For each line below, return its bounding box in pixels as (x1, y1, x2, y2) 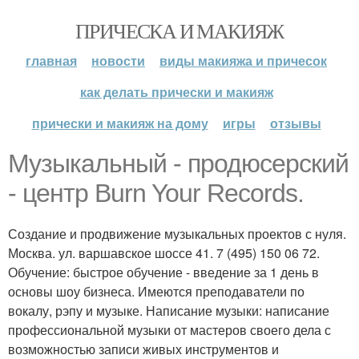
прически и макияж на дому (31, 114, 208, 132)
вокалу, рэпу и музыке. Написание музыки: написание (8, 301, 329, 320)
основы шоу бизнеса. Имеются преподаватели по (8, 282, 305, 301)
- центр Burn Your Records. (8, 179, 304, 208)
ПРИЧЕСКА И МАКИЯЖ (75, 17, 284, 44)
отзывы (269, 114, 321, 132)
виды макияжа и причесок (159, 51, 327, 70)
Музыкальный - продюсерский (8, 149, 349, 178)
